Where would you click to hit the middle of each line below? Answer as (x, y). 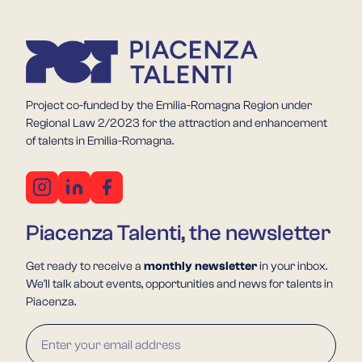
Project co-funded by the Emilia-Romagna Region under (169, 105)
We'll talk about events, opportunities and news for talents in (179, 284)
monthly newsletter (200, 266)
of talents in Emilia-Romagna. (100, 141)
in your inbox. (292, 266)
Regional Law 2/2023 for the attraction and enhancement (177, 123)
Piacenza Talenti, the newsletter (179, 233)
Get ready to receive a (85, 266)
